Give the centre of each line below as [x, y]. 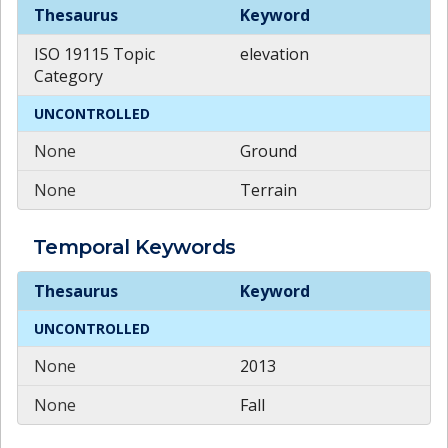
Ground [268, 150]
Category [68, 75]
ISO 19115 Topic [94, 53]
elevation [274, 53]
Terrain [268, 189]
